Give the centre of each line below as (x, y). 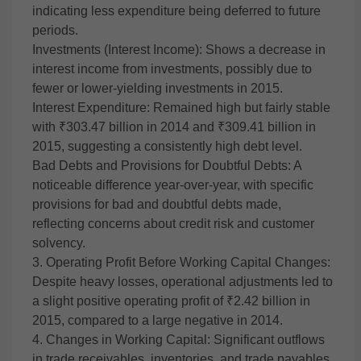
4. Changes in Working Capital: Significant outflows (178, 340)
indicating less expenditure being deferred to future (176, 11)
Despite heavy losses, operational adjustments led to (183, 282)
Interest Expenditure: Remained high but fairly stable (181, 108)
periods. (55, 30)
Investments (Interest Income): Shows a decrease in (179, 50)
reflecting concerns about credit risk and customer (173, 224)
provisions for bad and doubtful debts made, (157, 204)
